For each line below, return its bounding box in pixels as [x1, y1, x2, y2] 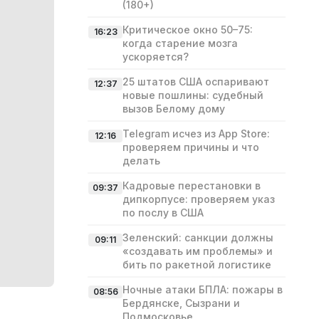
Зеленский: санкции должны [122, 231, 273, 244]
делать [122, 155, 160, 167]
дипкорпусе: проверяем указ [122, 193, 275, 205]
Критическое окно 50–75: [122, 23, 253, 36]
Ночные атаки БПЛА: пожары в [122, 283, 283, 296]
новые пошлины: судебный [122, 89, 263, 101]
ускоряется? [122, 51, 189, 63]
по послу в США [122, 206, 204, 219]
